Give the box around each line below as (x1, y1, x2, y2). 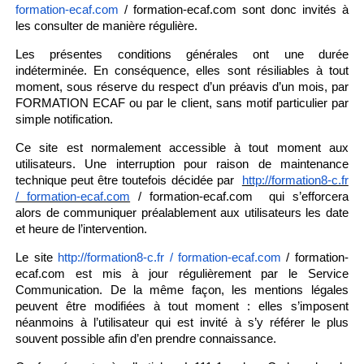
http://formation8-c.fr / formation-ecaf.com (58, 251, 281, 264)
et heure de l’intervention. (15, 222, 148, 236)
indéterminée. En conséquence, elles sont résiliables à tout (15, 63, 349, 77)
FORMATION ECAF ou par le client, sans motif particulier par (15, 96, 349, 110)
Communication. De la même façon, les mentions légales (15, 283, 349, 297)
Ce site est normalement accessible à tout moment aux (15, 141, 349, 154)
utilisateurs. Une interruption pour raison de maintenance (15, 157, 349, 171)
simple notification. (15, 112, 114, 126)
